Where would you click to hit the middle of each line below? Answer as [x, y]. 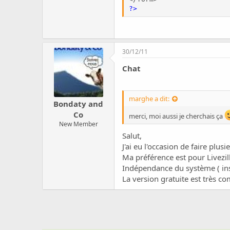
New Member [78, 124]
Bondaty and [78, 104]
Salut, [132, 135]
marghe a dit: [149, 99]
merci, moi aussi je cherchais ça [177, 116]
